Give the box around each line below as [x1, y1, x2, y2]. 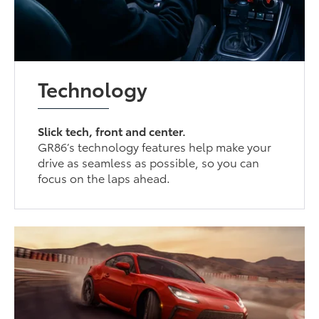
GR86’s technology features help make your [38, 137, 272, 155]
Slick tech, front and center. [38, 122, 187, 139]
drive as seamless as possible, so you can [38, 153, 260, 170]
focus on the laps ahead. [38, 169, 171, 186]
